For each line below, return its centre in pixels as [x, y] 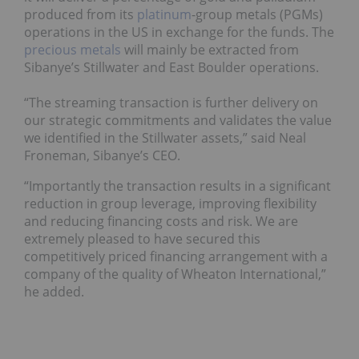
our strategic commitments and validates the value [178, 121]
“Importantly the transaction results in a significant [177, 186]
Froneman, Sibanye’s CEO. [102, 156]
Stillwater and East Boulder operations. [201, 68]
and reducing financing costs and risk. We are [161, 222]
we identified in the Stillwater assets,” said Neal [165, 138]
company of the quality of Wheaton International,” [175, 274]
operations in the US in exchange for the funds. [168, 32]
